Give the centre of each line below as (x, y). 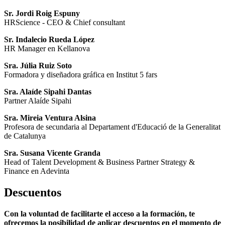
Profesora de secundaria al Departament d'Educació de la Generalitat (112, 127)
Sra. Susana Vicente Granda (52, 153)
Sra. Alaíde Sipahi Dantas (48, 92)
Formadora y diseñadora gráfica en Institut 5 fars (81, 75)
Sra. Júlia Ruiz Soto (38, 66)
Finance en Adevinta (37, 171)
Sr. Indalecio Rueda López (49, 40)
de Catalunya (25, 136)
